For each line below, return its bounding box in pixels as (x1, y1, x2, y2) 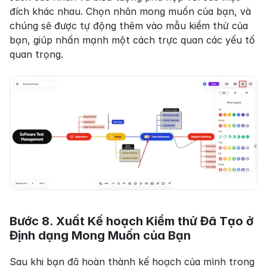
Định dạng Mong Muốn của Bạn (10, 228, 191, 243)
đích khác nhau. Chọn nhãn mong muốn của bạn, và (10, 5, 251, 18)
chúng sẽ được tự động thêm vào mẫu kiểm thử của (10, 20, 248, 32)
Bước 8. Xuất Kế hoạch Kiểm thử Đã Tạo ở (10, 214, 253, 229)
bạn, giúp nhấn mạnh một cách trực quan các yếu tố (10, 34, 255, 46)
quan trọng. (10, 48, 63, 61)
